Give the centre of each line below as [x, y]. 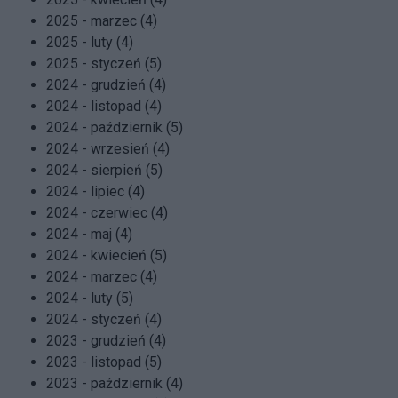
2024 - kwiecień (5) [107, 256]
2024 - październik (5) [115, 128]
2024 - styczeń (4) [104, 320]
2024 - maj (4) [89, 235]
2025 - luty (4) [90, 43]
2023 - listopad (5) [104, 362]
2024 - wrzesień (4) [108, 149]
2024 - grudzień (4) [106, 85]
